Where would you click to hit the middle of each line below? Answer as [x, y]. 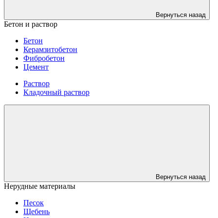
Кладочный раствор [56, 92]
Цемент [36, 67]
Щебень [36, 211]
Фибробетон [44, 58]
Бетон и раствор [31, 24]
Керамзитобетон [50, 49]
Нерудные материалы [40, 186]
